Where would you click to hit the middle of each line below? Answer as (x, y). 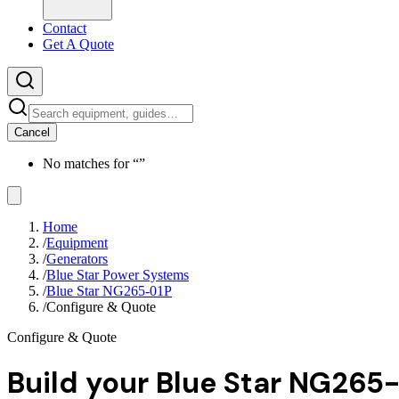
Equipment (77, 243)
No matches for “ (91, 163)
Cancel (32, 132)
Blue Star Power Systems (118, 275)
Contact (65, 28)
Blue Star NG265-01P (109, 291)
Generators (77, 259)
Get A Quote (78, 44)
